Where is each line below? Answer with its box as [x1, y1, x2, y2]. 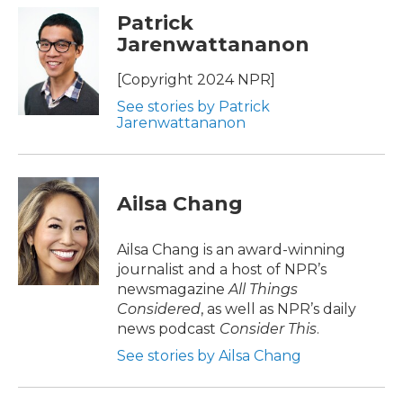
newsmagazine [117, 280, 228, 298]
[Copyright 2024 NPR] [117, 70, 275, 88]
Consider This [219, 319, 317, 337]
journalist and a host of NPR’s [117, 260, 327, 278]
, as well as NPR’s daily [201, 300, 356, 318]
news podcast [117, 319, 219, 337]
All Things [228, 280, 298, 298]
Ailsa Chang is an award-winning [117, 240, 345, 258]
